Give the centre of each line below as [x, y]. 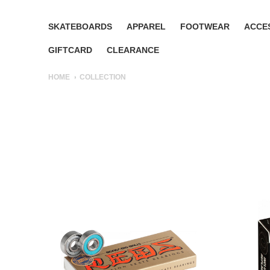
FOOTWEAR [205, 27]
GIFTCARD [70, 50]
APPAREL [146, 27]
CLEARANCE [133, 50]
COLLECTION [103, 77]
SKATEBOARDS [80, 27]
